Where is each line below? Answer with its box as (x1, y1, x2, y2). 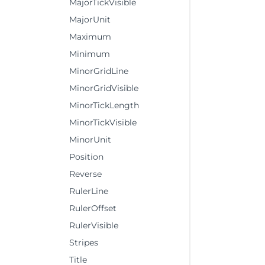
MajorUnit (69, 14, 111, 25)
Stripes (69, 237, 98, 248)
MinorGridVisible (69, 83, 138, 93)
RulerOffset (69, 203, 117, 214)
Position (69, 151, 104, 162)
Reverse (69, 169, 102, 179)
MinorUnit (69, 134, 111, 145)
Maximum (69, 31, 111, 42)
